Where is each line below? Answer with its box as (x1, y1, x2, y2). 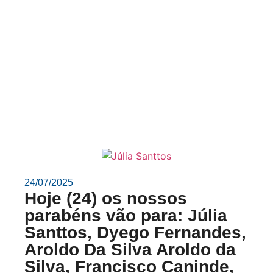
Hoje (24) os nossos (24, 188, 187, 208)
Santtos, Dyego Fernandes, (24, 222, 246, 242)
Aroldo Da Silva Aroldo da (24, 239, 236, 259)
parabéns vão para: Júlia (24, 205, 227, 225)
